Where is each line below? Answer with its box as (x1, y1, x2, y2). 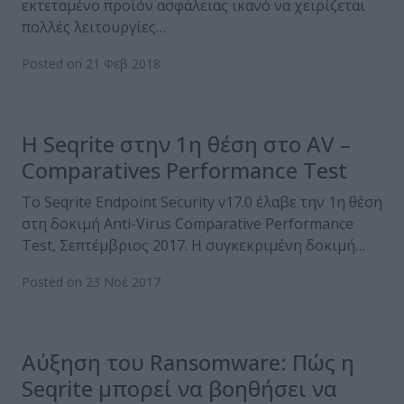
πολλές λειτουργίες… (22, 17, 166, 38)
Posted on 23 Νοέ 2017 (22, 273, 161, 291)
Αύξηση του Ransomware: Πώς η (22, 347, 354, 378)
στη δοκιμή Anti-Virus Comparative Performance (22, 214, 353, 234)
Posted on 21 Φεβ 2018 (22, 55, 161, 73)
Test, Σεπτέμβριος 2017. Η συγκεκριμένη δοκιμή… (22, 235, 365, 256)
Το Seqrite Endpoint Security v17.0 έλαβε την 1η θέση (22, 192, 382, 213)
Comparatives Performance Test (22, 155, 347, 186)
